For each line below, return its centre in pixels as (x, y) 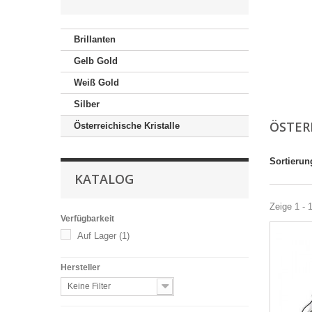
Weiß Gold (96, 83)
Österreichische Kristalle (127, 126)
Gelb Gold (96, 61)
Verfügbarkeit (87, 219)
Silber (87, 104)
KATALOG (104, 179)
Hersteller (80, 267)
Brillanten (95, 39)
